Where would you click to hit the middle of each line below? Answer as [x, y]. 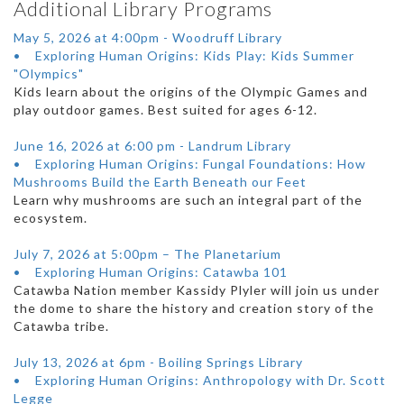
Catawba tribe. [61, 326]
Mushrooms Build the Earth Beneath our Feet [160, 182]
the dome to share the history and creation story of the [194, 308]
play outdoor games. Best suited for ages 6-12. [165, 110]
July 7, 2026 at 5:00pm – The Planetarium [147, 254]
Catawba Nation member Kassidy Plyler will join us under [197, 290]
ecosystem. [50, 218]
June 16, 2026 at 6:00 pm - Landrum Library [152, 146]
